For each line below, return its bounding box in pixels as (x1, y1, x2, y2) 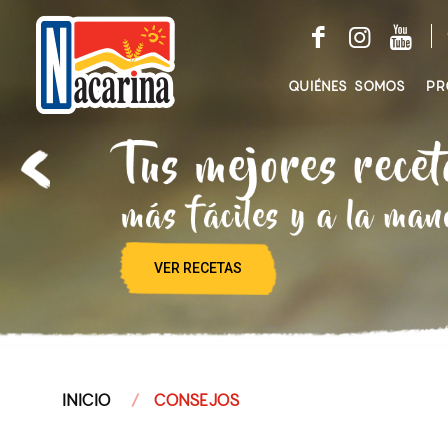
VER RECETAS (154, 260, 243, 277)
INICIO (62, 390, 111, 411)
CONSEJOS (153, 390, 240, 411)
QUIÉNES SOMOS (288, 78, 406, 95)
